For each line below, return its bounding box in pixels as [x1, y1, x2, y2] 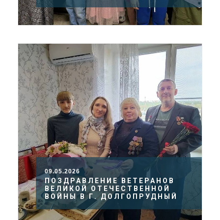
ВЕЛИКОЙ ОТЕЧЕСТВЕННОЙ [45, 185, 170, 193]
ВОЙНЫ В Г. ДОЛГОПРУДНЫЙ [45, 192, 178, 201]
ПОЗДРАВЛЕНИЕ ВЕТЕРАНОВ [45, 177, 175, 185]
